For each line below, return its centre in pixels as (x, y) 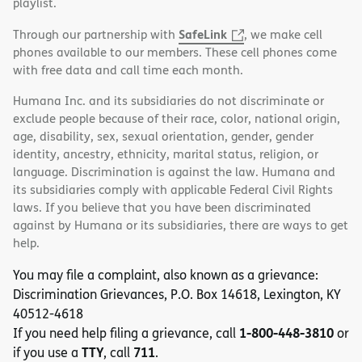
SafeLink (203, 34)
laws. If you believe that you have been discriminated (162, 208)
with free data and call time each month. (128, 70)
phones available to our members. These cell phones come (175, 53)
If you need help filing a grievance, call (126, 333)
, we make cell (283, 35)
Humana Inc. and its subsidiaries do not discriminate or (168, 101)
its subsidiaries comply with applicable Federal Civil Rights (173, 190)
